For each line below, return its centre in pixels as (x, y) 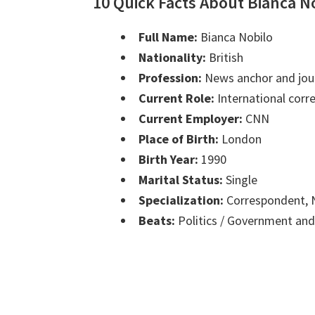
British (225, 58)
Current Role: (176, 98)
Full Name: (168, 37)
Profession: (170, 78)
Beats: (157, 221)
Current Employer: (191, 119)
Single (240, 180)
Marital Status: (181, 180)
